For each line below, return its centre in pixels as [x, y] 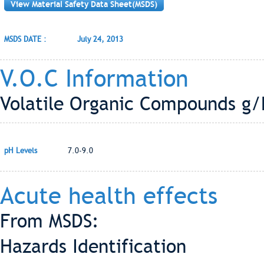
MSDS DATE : [25, 39]
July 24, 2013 [100, 39]
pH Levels [21, 151]
